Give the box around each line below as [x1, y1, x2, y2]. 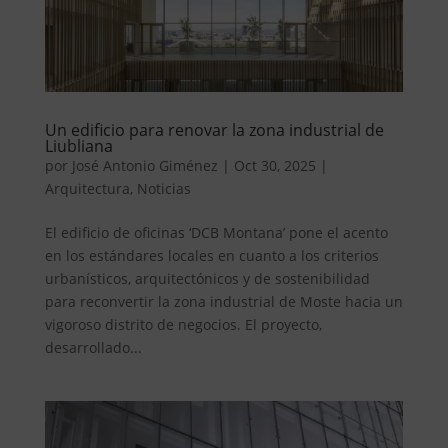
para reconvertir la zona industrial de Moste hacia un [44, 291, 403, 311]
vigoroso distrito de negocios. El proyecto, [44, 314, 322, 334]
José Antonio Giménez [71, 155, 218, 175]
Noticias [136, 178, 191, 198]
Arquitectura [44, 178, 130, 198]
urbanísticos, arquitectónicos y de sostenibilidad [44, 268, 370, 288]
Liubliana [44, 134, 113, 157]
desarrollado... [44, 337, 142, 357]
